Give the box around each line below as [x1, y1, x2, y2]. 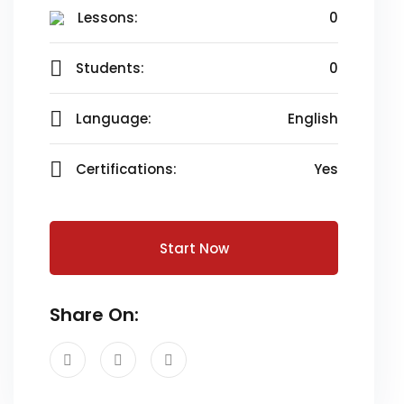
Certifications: [76, 160, 177, 179]
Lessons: [78, 8, 138, 27]
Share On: [50, 302, 139, 327]
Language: [76, 109, 151, 128]
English [288, 109, 338, 128]
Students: [76, 59, 144, 78]
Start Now [159, 239, 229, 258]
